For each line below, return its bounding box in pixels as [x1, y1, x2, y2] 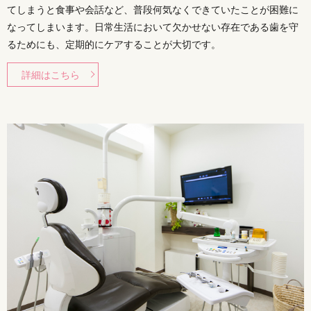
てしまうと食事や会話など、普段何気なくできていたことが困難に [7, 3, 299, 15]
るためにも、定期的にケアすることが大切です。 [7, 37, 221, 50]
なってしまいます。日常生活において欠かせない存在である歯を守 [7, 20, 299, 33]
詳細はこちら [21, 68, 80, 81]
